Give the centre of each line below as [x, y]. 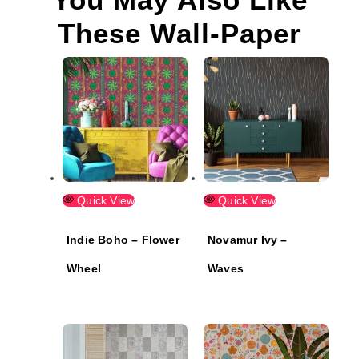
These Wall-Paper [179, 34]
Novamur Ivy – [248, 239]
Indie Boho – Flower [123, 239]
